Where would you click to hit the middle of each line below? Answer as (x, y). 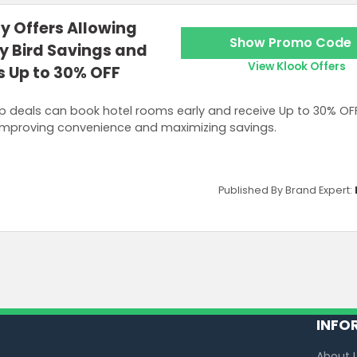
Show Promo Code (290, 43)
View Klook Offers (296, 67)
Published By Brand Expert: (286, 190)
